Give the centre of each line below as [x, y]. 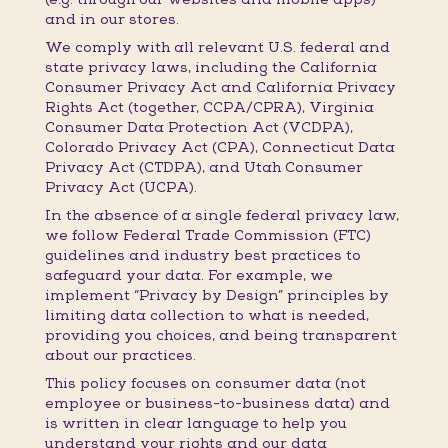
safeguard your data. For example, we [188, 276]
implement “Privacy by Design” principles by [216, 296]
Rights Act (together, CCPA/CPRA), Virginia [209, 108]
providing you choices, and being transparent [220, 336]
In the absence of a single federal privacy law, [221, 216]
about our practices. [120, 356]
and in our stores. [111, 20]
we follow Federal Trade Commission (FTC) [207, 236]
